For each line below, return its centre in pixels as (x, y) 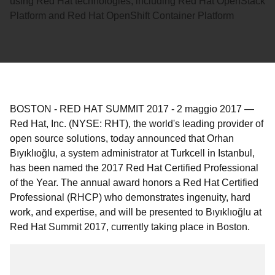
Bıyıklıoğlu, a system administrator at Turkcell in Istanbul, (132, 153)
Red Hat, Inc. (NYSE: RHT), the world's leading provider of (137, 124)
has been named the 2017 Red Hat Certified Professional (134, 168)
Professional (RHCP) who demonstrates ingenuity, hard (130, 197)
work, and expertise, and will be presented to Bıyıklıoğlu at (136, 212)
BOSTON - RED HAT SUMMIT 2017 (89, 109)
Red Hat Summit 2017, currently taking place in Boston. (130, 227)
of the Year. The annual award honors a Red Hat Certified (134, 183)
